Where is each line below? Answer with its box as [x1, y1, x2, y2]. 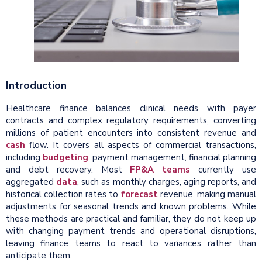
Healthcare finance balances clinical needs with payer [6, 102, 256, 114]
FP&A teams [130, 163, 191, 175]
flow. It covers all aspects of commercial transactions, [25, 139, 256, 151]
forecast [120, 188, 158, 200]
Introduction [6, 78, 67, 93]
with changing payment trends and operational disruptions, [6, 225, 256, 237]
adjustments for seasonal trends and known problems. [6, 200, 229, 212]
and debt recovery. [6, 163, 101, 175]
